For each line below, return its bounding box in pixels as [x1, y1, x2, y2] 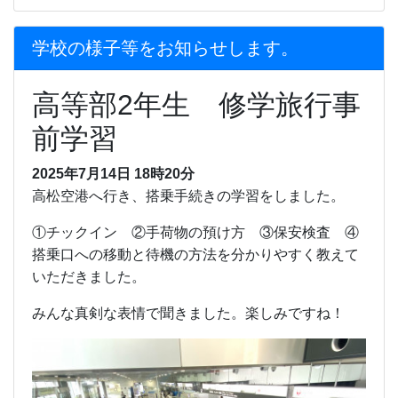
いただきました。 [32, 269, 146, 285]
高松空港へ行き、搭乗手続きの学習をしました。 [32, 188, 345, 204]
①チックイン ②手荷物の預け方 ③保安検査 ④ [32, 225, 359, 241]
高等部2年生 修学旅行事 [32, 89, 361, 122]
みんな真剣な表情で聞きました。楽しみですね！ [32, 306, 345, 322]
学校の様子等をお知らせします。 [32, 38, 298, 59]
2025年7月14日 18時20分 [32, 166, 195, 182]
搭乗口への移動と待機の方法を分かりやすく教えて [32, 247, 359, 263]
